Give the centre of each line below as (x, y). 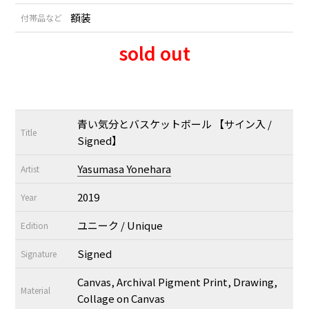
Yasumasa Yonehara (124, 169)
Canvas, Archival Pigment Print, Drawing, (178, 282)
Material (36, 290)
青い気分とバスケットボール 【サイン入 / (175, 124)
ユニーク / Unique (120, 226)
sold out (154, 53)
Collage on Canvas (121, 299)
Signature (39, 254)
